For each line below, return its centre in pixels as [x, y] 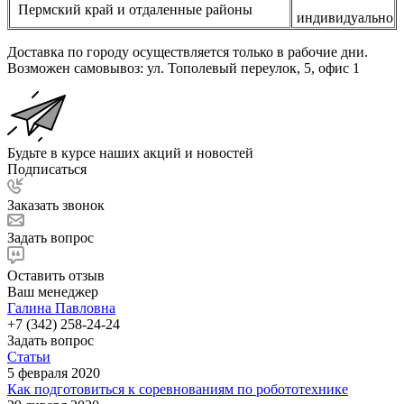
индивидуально [343, 18]
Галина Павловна [61, 308]
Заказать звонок [56, 206]
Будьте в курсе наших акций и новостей [130, 153]
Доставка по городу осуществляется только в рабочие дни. [188, 52]
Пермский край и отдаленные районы [132, 10]
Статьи [29, 357]
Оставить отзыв [56, 276]
